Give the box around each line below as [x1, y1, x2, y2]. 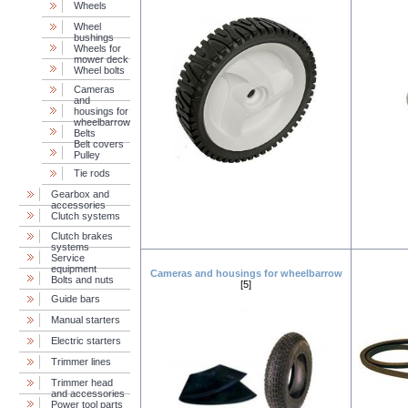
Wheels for [74, 43, 121, 54]
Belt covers [74, 138, 124, 149]
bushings [74, 32, 114, 43]
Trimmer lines [51, 356, 111, 367]
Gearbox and [51, 189, 109, 199]
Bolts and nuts [51, 274, 114, 285]
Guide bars [51, 293, 100, 304]
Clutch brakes [51, 230, 113, 241]
